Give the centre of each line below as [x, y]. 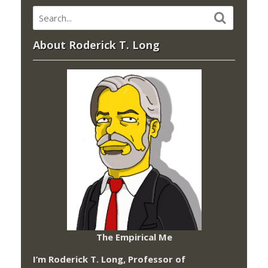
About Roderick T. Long [96, 45]
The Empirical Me [134, 237]
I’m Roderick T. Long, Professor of [109, 259]
